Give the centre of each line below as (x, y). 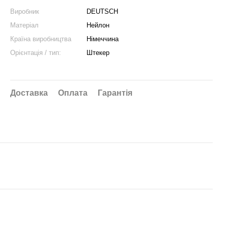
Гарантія (115, 93)
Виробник (25, 11)
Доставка (29, 93)
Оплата (73, 93)
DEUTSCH (102, 11)
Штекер (98, 53)
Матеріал (24, 25)
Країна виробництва (41, 39)
